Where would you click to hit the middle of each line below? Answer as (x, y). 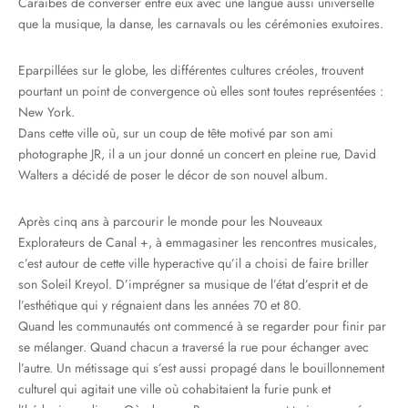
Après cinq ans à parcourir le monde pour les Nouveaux (170, 222)
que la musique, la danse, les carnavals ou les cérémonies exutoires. (201, 24)
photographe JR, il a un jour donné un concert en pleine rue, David (197, 154)
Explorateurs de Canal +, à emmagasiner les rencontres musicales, (198, 243)
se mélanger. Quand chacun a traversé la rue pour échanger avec (194, 347)
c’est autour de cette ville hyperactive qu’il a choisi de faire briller (194, 264)
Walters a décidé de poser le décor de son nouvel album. (173, 175)
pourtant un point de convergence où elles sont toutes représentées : (201, 92)
